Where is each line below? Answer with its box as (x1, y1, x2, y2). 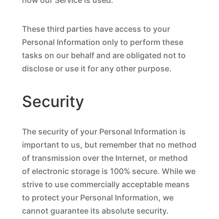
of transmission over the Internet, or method (22, 153, 188, 163)
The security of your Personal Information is (22, 127, 186, 136)
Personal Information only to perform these (22, 37, 183, 47)
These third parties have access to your (22, 24, 170, 34)
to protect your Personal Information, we (22, 193, 174, 202)
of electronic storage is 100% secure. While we (22, 166, 196, 176)
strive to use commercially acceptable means (22, 179, 190, 189)
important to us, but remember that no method (22, 140, 197, 150)
